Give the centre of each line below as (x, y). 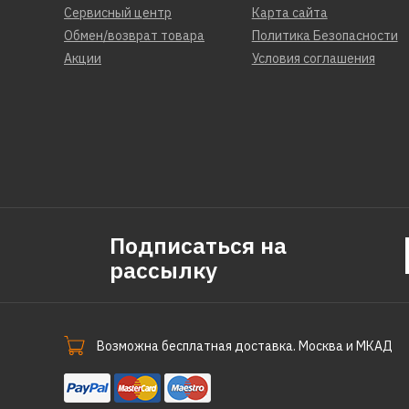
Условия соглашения (313, 59)
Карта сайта (289, 13)
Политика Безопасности (325, 36)
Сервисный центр (118, 13)
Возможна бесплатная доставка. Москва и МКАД (245, 346)
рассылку (163, 270)
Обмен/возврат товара (134, 36)
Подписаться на (198, 246)
